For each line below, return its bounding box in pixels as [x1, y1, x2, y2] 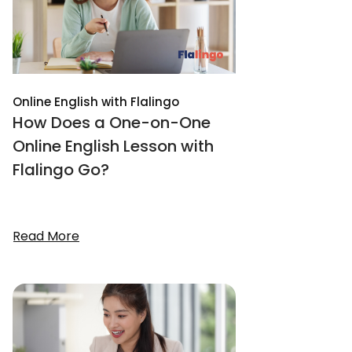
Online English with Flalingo [13, 93, 179, 110]
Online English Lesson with [13, 135, 214, 157]
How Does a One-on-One [13, 112, 211, 134]
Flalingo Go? [13, 159, 109, 181]
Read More [13, 227, 79, 245]
